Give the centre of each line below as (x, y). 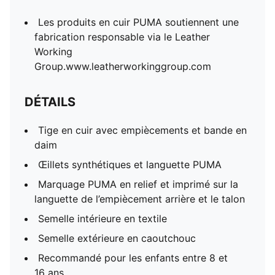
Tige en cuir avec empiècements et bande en (142, 130)
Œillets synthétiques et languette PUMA (130, 165)
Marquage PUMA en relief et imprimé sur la (138, 184)
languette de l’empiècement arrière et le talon (140, 199)
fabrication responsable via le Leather (122, 37)
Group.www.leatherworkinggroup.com (123, 66)
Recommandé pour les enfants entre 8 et (133, 258)
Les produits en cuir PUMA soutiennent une (138, 22)
